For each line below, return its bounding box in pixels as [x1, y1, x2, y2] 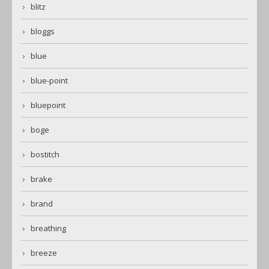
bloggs [31, 25, 55, 37]
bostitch [31, 148, 59, 160]
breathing [31, 222, 66, 234]
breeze [31, 247, 57, 258]
